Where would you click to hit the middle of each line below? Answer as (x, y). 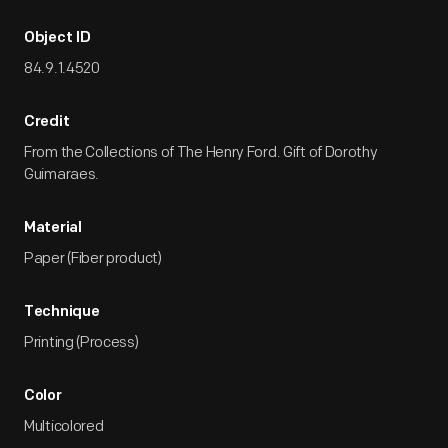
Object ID (57, 38)
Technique (62, 312)
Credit (47, 122)
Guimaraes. (61, 174)
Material (53, 228)
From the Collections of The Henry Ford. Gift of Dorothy (201, 152)
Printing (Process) (81, 342)
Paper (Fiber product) (93, 258)
